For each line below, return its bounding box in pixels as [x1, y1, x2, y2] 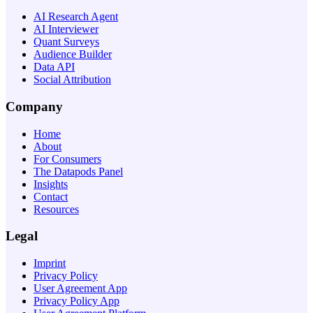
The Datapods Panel [34, 165, 123, 177]
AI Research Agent [34, 10, 118, 23]
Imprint [34, 257, 66, 270]
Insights [34, 177, 68, 190]
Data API [34, 61, 75, 73]
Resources [34, 203, 79, 215]
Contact [34, 190, 68, 203]
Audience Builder [34, 48, 112, 61]
